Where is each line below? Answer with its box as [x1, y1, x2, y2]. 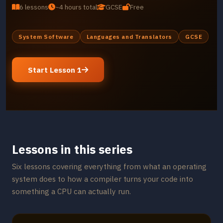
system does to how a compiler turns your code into [12, 174, 193, 184]
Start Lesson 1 [28, 65, 82, 75]
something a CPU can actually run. [12, 186, 131, 196]
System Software [18, 33, 74, 40]
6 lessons [19, 2, 48, 11]
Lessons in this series [12, 141, 132, 157]
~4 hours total [55, 2, 97, 11]
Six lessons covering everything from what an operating [12, 161, 207, 171]
